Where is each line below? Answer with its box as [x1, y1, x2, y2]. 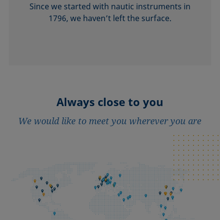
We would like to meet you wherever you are [18, 115, 202, 127]
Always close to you [56, 94, 164, 110]
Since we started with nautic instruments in [29, 1, 191, 12]
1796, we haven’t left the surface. [48, 13, 171, 24]
